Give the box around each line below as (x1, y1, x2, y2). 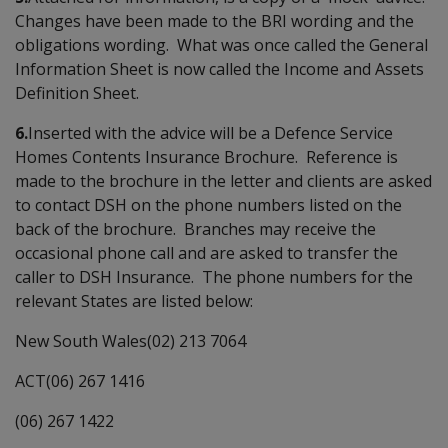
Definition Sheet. (15, 81, 139, 104)
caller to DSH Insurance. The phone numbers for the (15, 265, 413, 288)
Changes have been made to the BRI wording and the (15, 9, 414, 32)
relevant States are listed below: (15, 289, 253, 312)
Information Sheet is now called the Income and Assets (15, 57, 424, 80)
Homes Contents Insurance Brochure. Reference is (15, 145, 398, 168)
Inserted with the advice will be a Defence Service (28, 121, 393, 144)
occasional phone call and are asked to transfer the (15, 241, 398, 264)
